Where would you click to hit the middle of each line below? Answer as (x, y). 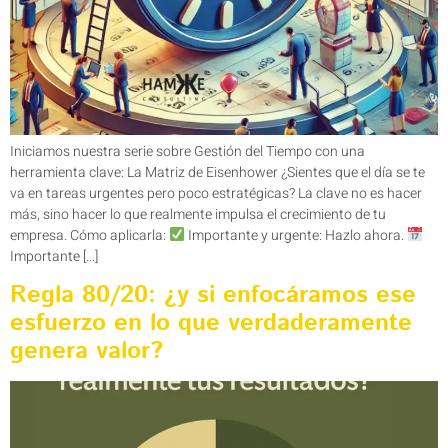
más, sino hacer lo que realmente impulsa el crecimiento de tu (198, 214)
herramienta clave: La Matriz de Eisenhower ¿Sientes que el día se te (217, 172)
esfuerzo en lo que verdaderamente (211, 322)
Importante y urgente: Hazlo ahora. (295, 235)
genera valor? (86, 350)
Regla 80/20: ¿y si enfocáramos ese (213, 294)
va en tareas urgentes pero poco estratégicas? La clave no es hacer (216, 193)
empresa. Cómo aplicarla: (89, 235)
